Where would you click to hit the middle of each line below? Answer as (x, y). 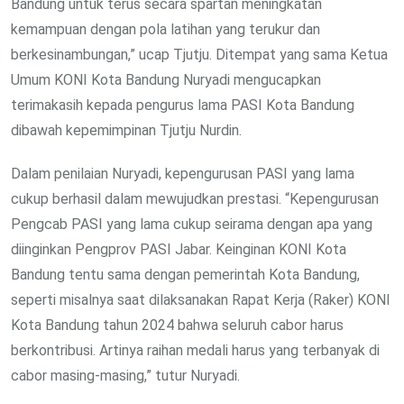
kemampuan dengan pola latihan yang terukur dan (165, 30)
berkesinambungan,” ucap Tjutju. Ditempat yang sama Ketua (199, 55)
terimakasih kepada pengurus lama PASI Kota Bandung (183, 106)
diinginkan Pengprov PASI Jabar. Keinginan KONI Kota (179, 250)
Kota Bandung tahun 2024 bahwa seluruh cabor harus (177, 326)
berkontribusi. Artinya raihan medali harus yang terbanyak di (195, 351)
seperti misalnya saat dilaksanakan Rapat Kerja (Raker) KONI (201, 300)
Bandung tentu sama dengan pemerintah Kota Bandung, (185, 275)
